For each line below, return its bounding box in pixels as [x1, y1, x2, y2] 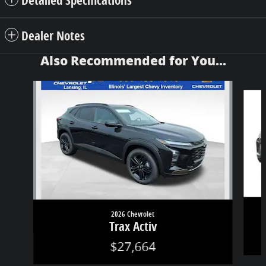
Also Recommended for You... [40, 53, 226, 68]
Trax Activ [109, 217, 157, 235]
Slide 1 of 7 [4, 80, 48, 92]
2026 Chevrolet [111, 208, 155, 219]
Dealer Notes [21, 27, 85, 44]
